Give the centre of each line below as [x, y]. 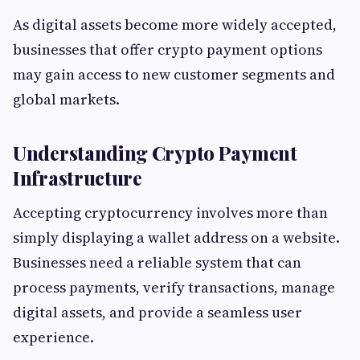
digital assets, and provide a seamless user [157, 312]
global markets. [66, 99]
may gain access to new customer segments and [174, 74]
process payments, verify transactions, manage [174, 287]
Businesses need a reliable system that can [157, 262]
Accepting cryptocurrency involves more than [170, 213]
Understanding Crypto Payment [155, 153]
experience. [53, 337]
